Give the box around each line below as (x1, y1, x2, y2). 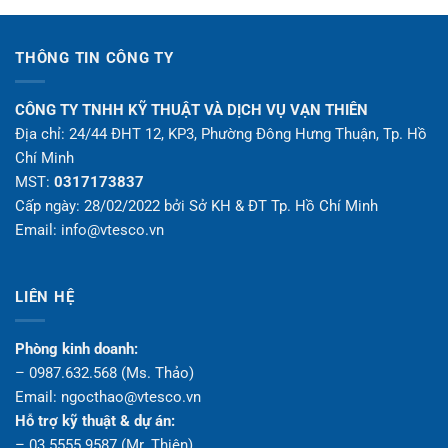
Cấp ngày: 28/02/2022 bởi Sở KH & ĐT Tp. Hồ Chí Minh (15, 197, 378, 216)
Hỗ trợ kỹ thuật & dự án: (15, 412, 175, 431)
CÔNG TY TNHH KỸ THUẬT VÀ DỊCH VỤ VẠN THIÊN (15, 101, 368, 120)
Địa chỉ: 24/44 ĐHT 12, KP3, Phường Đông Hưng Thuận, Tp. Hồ (15, 125, 427, 144)
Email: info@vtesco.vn (15, 221, 164, 240)
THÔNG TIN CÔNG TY (15, 49, 174, 68)
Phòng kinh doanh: (15, 340, 138, 359)
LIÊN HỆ (15, 287, 75, 306)
